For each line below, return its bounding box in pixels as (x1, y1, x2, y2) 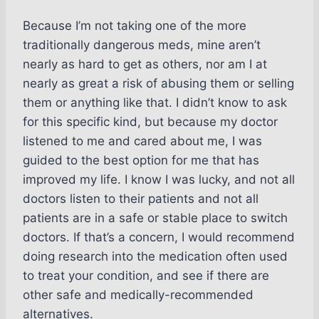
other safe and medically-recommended (23, 288, 253, 303)
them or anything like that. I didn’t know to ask (23, 95, 287, 110)
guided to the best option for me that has (23, 153, 259, 168)
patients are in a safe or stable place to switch (23, 211, 288, 226)
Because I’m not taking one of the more (23, 19, 246, 33)
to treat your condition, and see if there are (23, 268, 269, 283)
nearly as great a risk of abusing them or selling (23, 76, 294, 91)
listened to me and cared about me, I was (23, 134, 262, 149)
